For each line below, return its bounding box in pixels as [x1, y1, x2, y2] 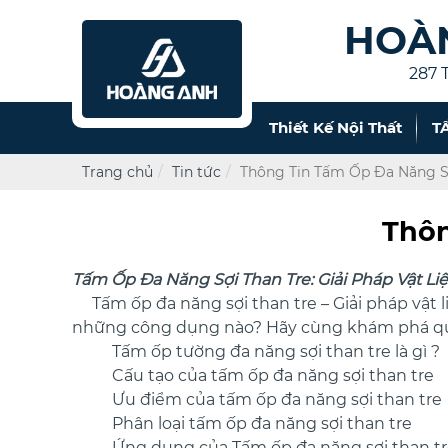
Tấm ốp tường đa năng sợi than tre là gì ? [112, 342, 440, 362]
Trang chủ [82, 162, 153, 181]
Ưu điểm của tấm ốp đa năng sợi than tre [112, 390, 442, 410]
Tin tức [172, 162, 221, 181]
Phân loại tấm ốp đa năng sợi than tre [112, 414, 412, 434]
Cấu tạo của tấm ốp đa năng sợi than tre [112, 366, 434, 386]
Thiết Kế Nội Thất [268, 118, 403, 138]
